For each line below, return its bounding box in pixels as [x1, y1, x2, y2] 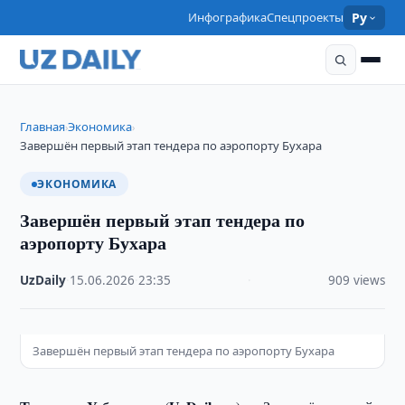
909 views [327, 272, 385, 288]
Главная [20, 118, 66, 135]
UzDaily [20, 272, 67, 288]
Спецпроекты [267, 9, 344, 25]
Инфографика [188, 9, 268, 25]
